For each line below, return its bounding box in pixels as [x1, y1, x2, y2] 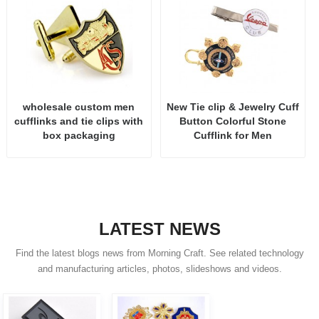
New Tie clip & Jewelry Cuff [166, 102, 299, 113]
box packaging [42, 130, 115, 142]
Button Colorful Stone [179, 116, 286, 127]
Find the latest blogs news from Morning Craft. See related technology [15, 249, 304, 259]
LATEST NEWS [98, 219, 221, 239]
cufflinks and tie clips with [14, 116, 144, 127]
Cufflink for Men [193, 130, 272, 142]
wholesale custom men [23, 102, 135, 113]
